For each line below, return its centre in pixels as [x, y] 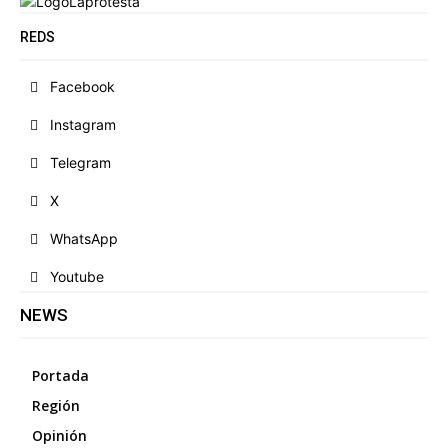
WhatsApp [84, 238]
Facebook [82, 86]
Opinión [59, 435]
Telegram [80, 162]
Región [56, 405]
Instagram [83, 124]
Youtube [77, 276]
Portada [60, 375]
